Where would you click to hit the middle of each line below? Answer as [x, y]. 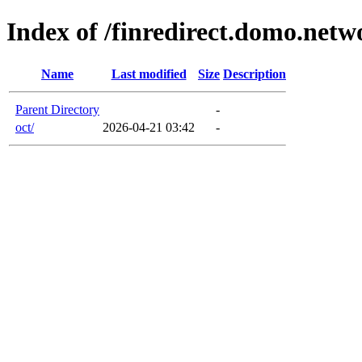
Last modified [149, 74]
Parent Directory [57, 109]
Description [255, 74]
